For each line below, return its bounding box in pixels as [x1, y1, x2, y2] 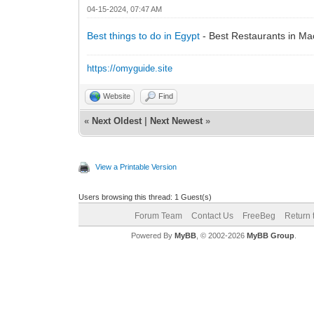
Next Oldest [92, 115, 142, 126]
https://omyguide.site [87, 62, 173, 74]
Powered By [130, 231, 175, 240]
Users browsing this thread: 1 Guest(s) [78, 192, 212, 201]
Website [103, 91, 131, 100]
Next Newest [150, 115, 203, 126]
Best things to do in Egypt [87, 29, 200, 41]
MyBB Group [246, 231, 294, 240]
